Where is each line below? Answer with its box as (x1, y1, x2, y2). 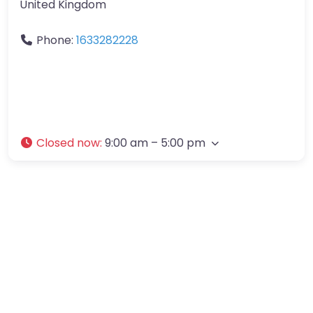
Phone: (36, 31, 76, 48)
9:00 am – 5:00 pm (105, 134, 205, 151)
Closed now (36, 134, 100, 151)
